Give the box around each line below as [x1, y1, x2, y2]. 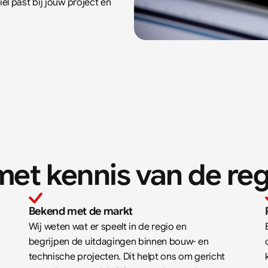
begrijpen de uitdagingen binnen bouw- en [28, 236, 209, 248]
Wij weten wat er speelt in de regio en [28, 221, 187, 233]
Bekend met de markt [28, 205, 133, 218]
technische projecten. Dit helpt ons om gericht [28, 251, 225, 263]
